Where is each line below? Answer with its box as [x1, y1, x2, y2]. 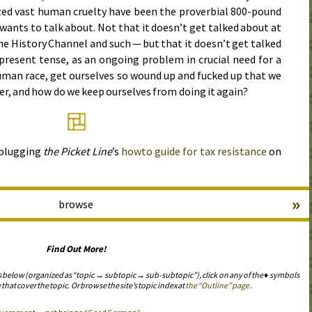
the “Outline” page [185, 280, 250, 291]
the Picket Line [43, 144, 112, 159]
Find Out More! [46, 243, 106, 256]
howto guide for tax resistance [120, 144, 267, 159]
